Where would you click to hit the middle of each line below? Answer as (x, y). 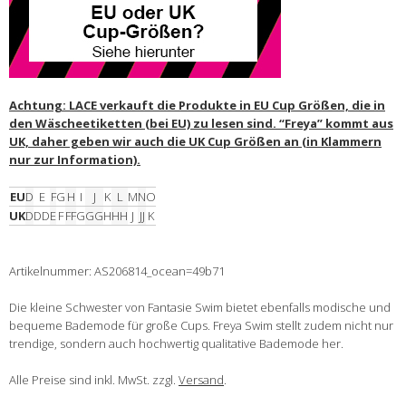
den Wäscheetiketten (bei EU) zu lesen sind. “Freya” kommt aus (201, 124)
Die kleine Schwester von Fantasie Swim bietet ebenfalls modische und (200, 308)
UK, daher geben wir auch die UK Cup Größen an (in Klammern (195, 142)
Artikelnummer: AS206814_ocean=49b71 (117, 271)
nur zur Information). (75, 160)
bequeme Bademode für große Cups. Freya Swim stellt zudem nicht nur (201, 326)
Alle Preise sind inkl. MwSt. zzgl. (94, 380)
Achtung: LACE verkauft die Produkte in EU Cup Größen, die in (197, 106)
